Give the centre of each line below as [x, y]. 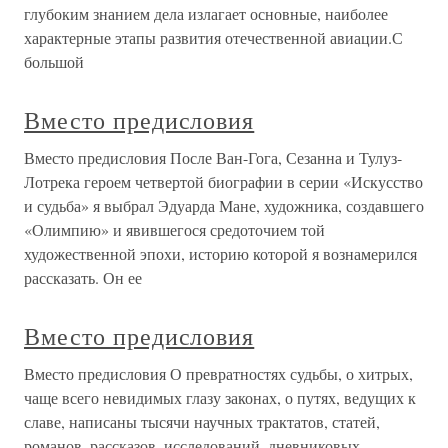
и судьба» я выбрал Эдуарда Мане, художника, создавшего [224, 206]
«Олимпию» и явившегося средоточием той [174, 230]
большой [54, 62]
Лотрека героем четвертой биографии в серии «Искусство [223, 182]
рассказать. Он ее [83, 278]
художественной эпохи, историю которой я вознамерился [220, 254]
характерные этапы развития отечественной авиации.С [213, 38]
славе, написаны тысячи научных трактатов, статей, [202, 422]
